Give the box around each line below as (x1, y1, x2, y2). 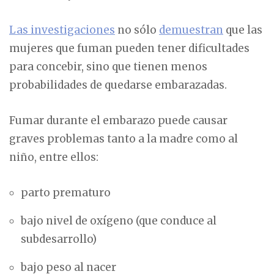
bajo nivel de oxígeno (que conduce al (21, 213, 217, 228)
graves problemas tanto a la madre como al (9, 131, 238, 146)
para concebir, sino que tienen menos (9, 59, 207, 73)
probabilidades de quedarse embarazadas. (9, 78, 227, 92)
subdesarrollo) (21, 232, 97, 246)
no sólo (115, 23, 159, 37)
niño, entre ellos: (9, 150, 98, 164)
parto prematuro (21, 185, 111, 199)
